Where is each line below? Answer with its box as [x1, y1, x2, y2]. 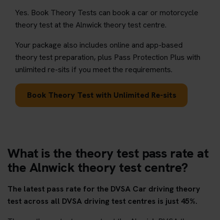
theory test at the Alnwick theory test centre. [15, 19, 166, 30]
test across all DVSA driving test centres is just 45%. [7, 195, 197, 206]
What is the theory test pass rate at [7, 144, 209, 162]
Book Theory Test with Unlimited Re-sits [27, 89, 176, 100]
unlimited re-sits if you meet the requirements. [15, 64, 172, 75]
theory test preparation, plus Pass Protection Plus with [15, 52, 200, 62]
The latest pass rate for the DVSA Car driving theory [7, 183, 200, 194]
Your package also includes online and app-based [15, 39, 183, 50]
